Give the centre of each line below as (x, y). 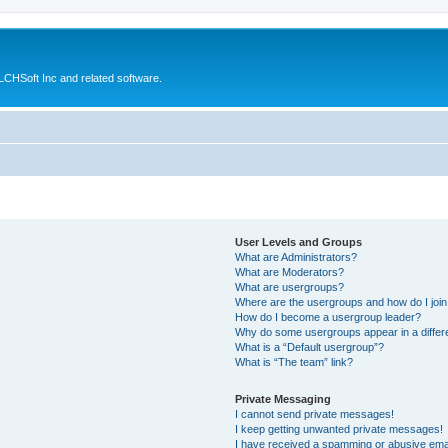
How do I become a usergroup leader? (328, 316)
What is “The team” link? (294, 361)
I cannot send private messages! (315, 413)
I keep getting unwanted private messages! (339, 428)
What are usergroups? (290, 286)
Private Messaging (283, 398)
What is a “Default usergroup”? (310, 346)
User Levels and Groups (299, 241)
